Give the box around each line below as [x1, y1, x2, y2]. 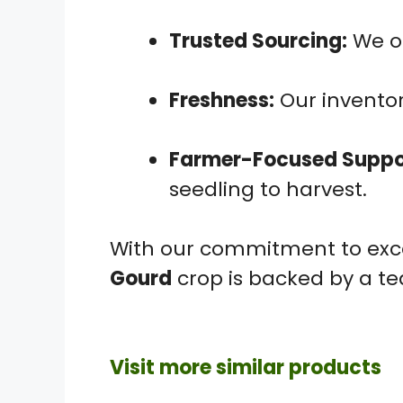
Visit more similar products [110, 353, 381, 381]
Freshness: [169, 85, 274, 114]
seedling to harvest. [169, 175, 367, 203]
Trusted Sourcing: [169, 26, 347, 55]
